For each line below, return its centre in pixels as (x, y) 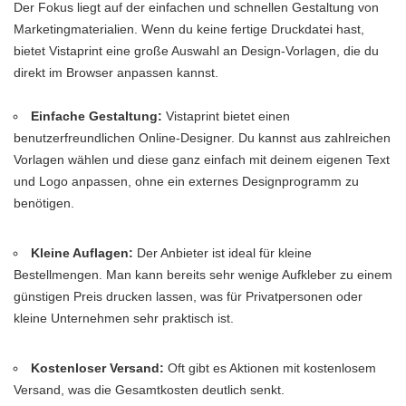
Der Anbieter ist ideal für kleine (223, 252)
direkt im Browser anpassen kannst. (116, 72)
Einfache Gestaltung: (97, 116)
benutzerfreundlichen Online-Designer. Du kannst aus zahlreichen (202, 137)
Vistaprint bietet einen (227, 116)
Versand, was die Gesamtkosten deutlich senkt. (149, 389)
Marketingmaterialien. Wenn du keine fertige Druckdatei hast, (189, 29)
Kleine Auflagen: (82, 252)
